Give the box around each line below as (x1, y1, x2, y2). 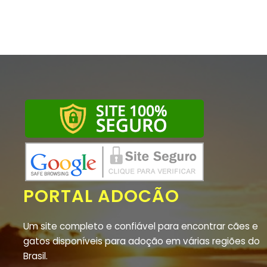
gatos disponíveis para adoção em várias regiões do (23, 235, 260, 248)
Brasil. (23, 250, 48, 263)
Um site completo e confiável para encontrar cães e (23, 220, 258, 233)
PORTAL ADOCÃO (23, 184, 179, 209)
